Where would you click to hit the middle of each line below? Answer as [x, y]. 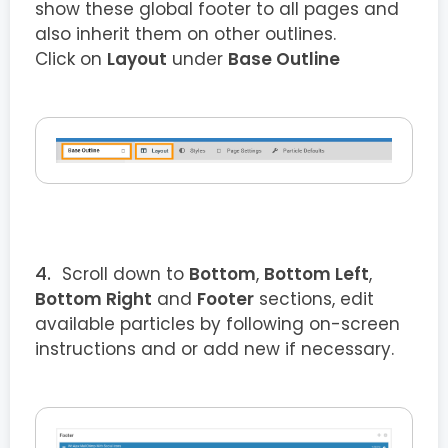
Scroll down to [125, 274]
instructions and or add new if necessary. [214, 349]
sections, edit [314, 299]
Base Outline [284, 58]
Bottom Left [316, 274]
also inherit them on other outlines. [185, 33]
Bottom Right [93, 299]
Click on [71, 58]
